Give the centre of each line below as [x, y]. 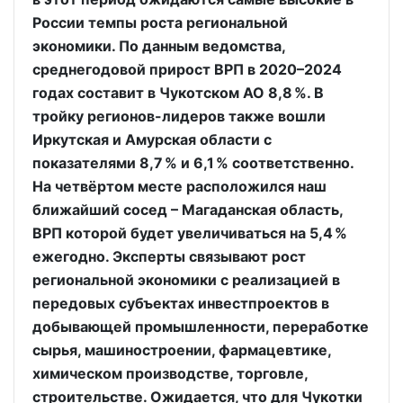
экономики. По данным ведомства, [159, 46]
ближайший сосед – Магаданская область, [188, 210]
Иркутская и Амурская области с [152, 139]
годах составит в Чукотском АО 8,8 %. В [178, 93]
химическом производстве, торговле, [170, 373]
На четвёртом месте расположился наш [179, 186]
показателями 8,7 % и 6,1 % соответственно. [193, 163]
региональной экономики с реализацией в [186, 280]
